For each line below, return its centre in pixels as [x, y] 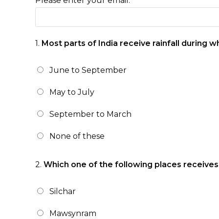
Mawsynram [73, 213]
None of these [77, 136]
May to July [72, 92]
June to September [88, 70]
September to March [90, 114]
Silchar [63, 191]
